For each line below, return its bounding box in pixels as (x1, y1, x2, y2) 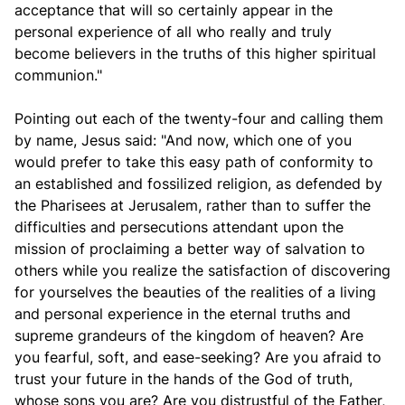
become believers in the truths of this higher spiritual (14, 44, 376, 62)
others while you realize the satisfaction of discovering (14, 261, 391, 279)
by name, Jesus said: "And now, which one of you (14, 131, 352, 149)
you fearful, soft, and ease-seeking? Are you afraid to (14, 348, 381, 366)
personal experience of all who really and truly (14, 23, 332, 41)
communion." (14, 66, 102, 84)
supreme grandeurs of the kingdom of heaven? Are (14, 326, 363, 344)
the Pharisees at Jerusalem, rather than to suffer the (14, 196, 371, 214)
